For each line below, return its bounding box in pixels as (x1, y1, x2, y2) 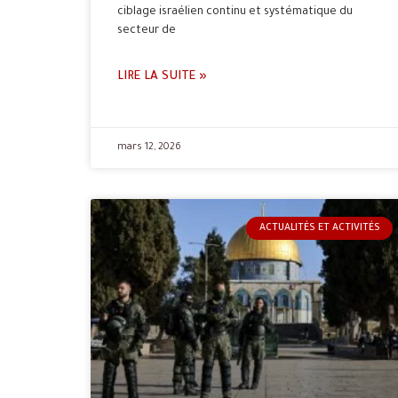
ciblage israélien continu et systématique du (117, 5, 353, 19)
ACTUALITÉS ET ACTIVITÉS (259, 222, 380, 234)
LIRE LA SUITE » (117, 69, 207, 84)
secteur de (117, 24, 176, 37)
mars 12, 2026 (117, 141, 181, 153)
